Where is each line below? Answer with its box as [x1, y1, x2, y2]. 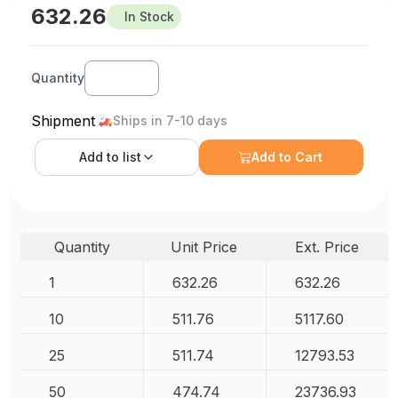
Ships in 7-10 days [113, 113, 228, 129]
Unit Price [171, 238, 238, 257]
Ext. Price [294, 238, 359, 257]
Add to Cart [251, 149, 323, 165]
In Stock [124, 9, 175, 25]
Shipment [31, 112, 96, 131]
